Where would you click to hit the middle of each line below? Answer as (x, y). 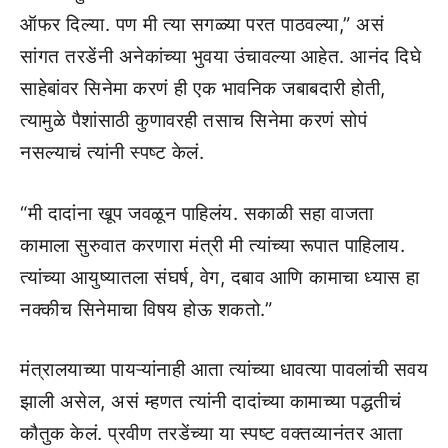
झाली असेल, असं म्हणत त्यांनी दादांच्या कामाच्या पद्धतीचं (210, 402)
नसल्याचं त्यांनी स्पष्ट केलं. (112, 153)
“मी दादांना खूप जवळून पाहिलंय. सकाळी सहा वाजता (197, 213)
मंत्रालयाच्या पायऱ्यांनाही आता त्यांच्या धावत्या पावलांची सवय (224, 370)
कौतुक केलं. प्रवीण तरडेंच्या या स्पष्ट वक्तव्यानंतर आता (211, 434)
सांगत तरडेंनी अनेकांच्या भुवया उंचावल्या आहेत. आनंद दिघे (220, 57)
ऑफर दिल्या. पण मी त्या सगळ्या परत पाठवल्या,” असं (202, 25)
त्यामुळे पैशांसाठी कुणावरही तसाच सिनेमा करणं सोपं (193, 121)
